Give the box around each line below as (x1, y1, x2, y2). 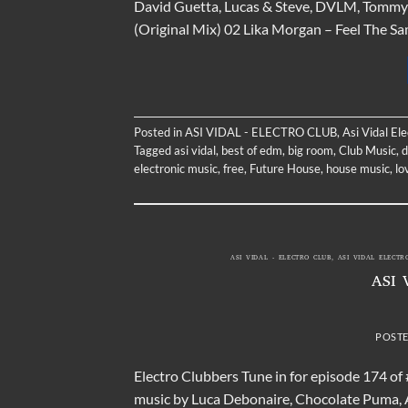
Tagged (134, 142, 174, 158)
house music (326, 160, 390, 176)
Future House (250, 160, 321, 176)
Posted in (134, 124, 185, 139)
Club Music (339, 142, 396, 158)
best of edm (221, 142, 282, 158)
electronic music (134, 160, 218, 176)
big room (288, 142, 333, 158)
